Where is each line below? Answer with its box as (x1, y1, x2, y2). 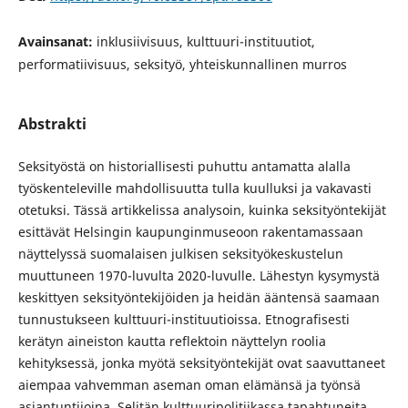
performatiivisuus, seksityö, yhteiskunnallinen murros (17, 55, 347, 73)
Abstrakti (17, 114, 87, 134)
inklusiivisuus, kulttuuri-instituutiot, (96, 32, 315, 50)
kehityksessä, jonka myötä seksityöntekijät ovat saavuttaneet (17, 354, 385, 372)
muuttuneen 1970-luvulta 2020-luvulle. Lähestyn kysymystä (17, 267, 380, 285)
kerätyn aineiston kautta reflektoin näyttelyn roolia (17, 332, 326, 351)
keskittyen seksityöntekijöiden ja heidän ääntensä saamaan (17, 289, 380, 307)
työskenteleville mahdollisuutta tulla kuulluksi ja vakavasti (17, 179, 372, 198)
